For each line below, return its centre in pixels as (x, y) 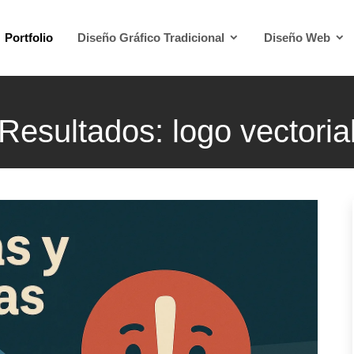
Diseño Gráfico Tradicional (153, 38)
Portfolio (29, 38)
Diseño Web (299, 38)
